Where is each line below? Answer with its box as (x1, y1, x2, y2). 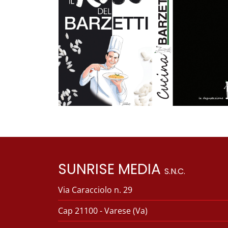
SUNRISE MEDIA (58, 159, 164, 180)
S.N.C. (164, 165, 185, 178)
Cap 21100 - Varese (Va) (58, 205, 148, 217)
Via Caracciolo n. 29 (58, 184, 132, 196)
